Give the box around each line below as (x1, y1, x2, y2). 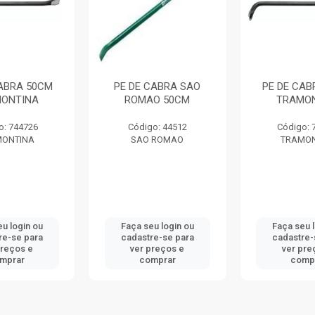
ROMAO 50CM (124, 94, 191, 106)
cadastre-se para (120, 232, 194, 243)
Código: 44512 (127, 122, 187, 132)
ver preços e (130, 243, 185, 254)
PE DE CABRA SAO (114, 80, 201, 93)
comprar (139, 255, 176, 265)
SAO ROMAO (131, 134, 184, 145)
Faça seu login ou (120, 221, 194, 231)
